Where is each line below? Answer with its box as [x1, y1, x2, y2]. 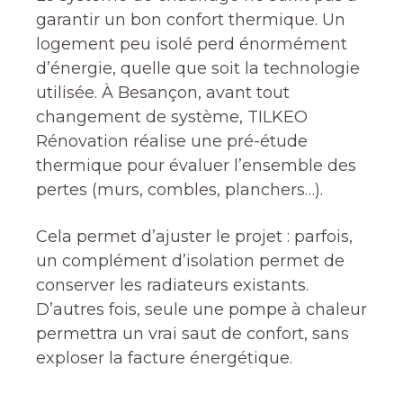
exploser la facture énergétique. [36, 348, 292, 368]
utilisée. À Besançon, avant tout [36, 83, 290, 103]
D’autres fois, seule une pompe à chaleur [36, 300, 367, 319]
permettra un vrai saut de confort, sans [36, 324, 349, 344]
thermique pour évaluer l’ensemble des [36, 156, 356, 175]
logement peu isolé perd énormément [36, 34, 347, 54]
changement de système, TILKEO [36, 107, 308, 127]
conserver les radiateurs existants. [36, 275, 309, 295]
